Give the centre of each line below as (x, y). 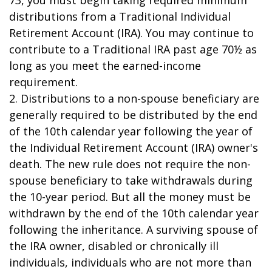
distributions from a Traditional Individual (120, 16)
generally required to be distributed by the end (133, 115)
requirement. (43, 82)
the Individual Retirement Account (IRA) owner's (134, 148)
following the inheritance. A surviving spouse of (134, 229)
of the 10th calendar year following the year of (131, 131)
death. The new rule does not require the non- (130, 164)
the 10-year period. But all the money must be (130, 197)
